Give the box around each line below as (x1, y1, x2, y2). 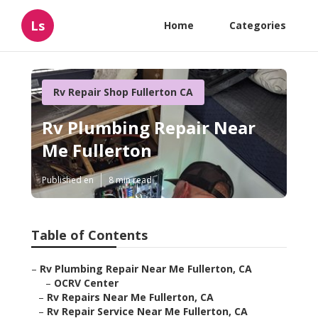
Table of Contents (31, 226, 148, 244)
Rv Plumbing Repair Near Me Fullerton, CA (40, 262, 252, 276)
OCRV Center (54, 276, 119, 290)
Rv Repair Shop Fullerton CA (53, 85, 193, 99)
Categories (229, 18, 286, 32)
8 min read (109, 174, 152, 187)
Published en (42, 174, 94, 187)
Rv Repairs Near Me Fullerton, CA (47, 290, 214, 305)
